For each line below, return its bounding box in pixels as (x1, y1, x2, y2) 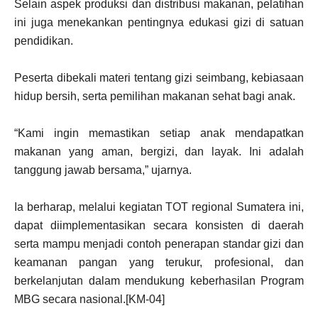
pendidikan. (14, 35, 73, 48)
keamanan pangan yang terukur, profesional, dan (14, 256, 304, 269)
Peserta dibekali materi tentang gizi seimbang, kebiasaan (14, 72, 304, 84)
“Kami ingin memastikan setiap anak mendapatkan (14, 127, 304, 140)
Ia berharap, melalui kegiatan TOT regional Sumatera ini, (14, 201, 304, 214)
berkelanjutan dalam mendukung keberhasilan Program (14, 275, 304, 287)
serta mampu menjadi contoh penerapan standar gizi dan (14, 238, 304, 251)
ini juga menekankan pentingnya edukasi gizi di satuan (14, 16, 304, 29)
